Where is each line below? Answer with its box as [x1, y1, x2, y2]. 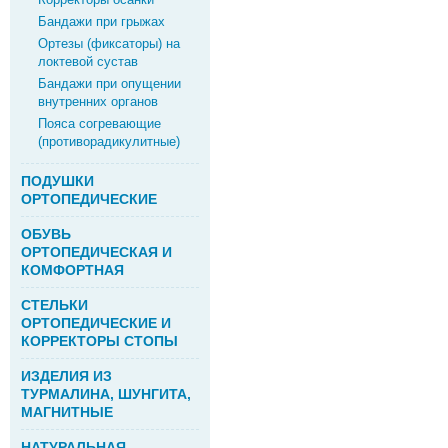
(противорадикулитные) [38, 134, 180, 149]
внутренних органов [38, 94, 158, 109]
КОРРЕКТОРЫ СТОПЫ [21, 333, 178, 349]
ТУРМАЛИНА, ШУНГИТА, [21, 386, 191, 402]
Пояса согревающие [38, 116, 161, 131]
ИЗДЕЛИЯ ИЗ [21, 368, 112, 384]
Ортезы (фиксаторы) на [38, 36, 180, 51]
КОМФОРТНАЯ [21, 262, 124, 278]
